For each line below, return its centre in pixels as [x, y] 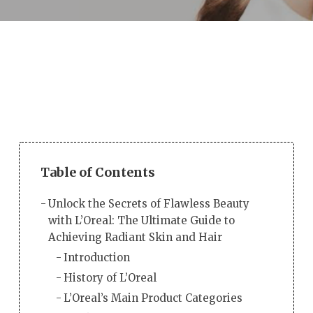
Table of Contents [97, 172]
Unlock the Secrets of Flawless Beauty [148, 203]
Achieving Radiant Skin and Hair [135, 237]
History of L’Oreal [110, 277]
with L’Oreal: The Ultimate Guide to [141, 220]
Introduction [97, 257]
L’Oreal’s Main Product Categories [153, 298]
